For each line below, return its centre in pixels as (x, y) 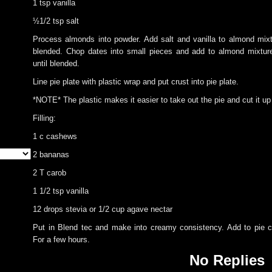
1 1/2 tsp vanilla (61, 191)
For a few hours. (61, 240)
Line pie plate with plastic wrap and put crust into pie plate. (136, 82)
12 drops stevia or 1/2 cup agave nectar (103, 209)
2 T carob (49, 173)
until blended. (56, 63)
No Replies (227, 260)
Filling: (44, 118)
